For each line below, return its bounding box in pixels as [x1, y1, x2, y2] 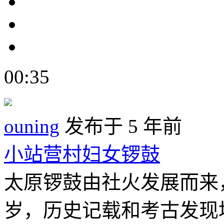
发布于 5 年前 [59, 115, 182, 137]
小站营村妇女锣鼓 [4, 143, 160, 165]
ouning [4, 115, 59, 137]
